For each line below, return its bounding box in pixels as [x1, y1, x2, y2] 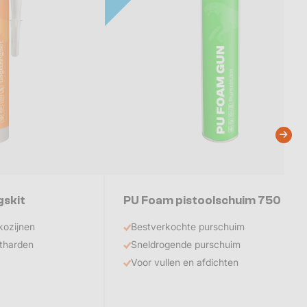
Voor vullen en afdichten [131, 256, 239, 268]
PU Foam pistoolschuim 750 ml [123, 193, 297, 207]
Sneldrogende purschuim [131, 238, 241, 250]
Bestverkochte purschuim [131, 220, 245, 232]
